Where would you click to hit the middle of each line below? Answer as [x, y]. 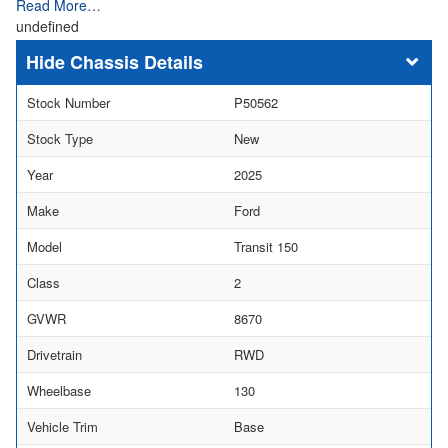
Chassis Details [136, 61]
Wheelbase [59, 390]
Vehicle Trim [62, 426]
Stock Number [68, 102]
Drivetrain [54, 354]
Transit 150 [266, 246]
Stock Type [60, 138]
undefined [47, 25]
